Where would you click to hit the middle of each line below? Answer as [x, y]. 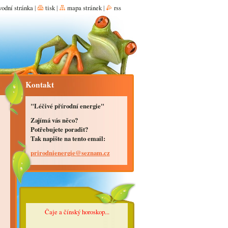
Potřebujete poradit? [59, 129]
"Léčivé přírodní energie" [67, 106]
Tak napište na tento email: [68, 138]
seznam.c [94, 153]
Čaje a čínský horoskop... [77, 212]
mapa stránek [84, 8]
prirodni [42, 153]
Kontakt [39, 84]
